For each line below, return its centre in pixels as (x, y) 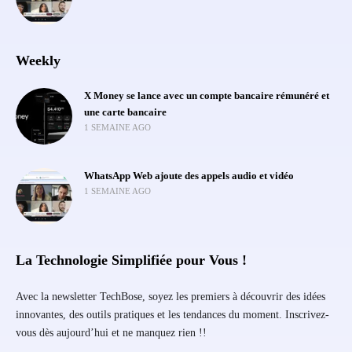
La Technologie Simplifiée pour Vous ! (131, 260)
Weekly (38, 60)
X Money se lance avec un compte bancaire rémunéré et (207, 95)
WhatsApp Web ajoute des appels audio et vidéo (189, 176)
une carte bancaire (125, 112)
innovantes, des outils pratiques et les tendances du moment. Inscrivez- (172, 314)
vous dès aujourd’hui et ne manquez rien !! (111, 332)
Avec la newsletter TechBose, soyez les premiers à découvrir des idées (170, 296)
